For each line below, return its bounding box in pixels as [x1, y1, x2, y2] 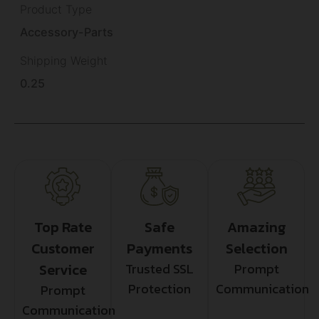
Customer [31, 237, 95, 259]
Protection [128, 278, 191, 298]
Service [38, 258, 87, 281]
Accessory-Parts [20, 24, 114, 39]
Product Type [20, 1, 92, 16]
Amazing [226, 216, 286, 238]
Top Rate [33, 216, 92, 238]
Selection [225, 237, 288, 259]
